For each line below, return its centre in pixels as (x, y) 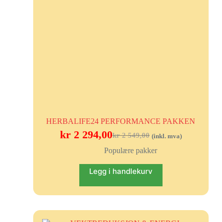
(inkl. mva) (166, 137)
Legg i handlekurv (121, 171)
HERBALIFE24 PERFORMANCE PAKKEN (121, 121)
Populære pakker (131, 151)
